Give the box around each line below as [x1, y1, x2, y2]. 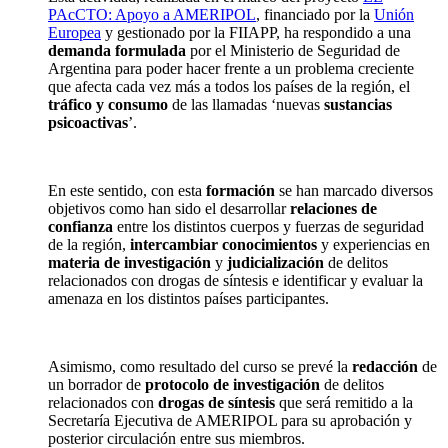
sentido [98, 182, 143, 200]
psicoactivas [48, 114, 128, 132]
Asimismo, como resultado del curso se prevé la [48, 358, 352, 376]
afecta [75, 78, 112, 96]
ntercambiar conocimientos [134, 236, 317, 254]
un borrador [48, 376, 122, 394]
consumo [108, 96, 168, 114]
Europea [48, 24, 101, 42]
